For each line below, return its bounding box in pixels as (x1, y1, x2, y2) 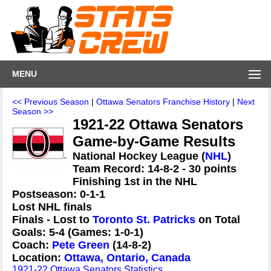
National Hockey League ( (73, 150, 205, 162)
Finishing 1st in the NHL (73, 175, 197, 188)
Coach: (12, 239, 52, 251)
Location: (12, 252, 64, 264)
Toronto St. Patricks (93, 214, 195, 226)
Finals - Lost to (12, 214, 93, 226)
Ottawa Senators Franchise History (96, 97, 230, 106)
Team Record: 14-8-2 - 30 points (73, 163, 237, 175)
